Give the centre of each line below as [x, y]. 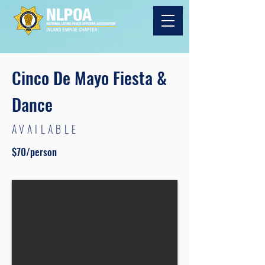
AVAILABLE [46, 129]
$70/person [34, 152]
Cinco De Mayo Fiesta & [89, 77]
